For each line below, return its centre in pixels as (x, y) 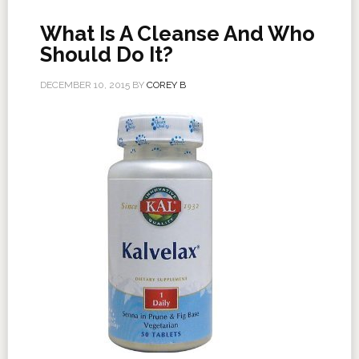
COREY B (166, 85)
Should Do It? (106, 54)
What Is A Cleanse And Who (177, 34)
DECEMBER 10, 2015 (85, 85)
